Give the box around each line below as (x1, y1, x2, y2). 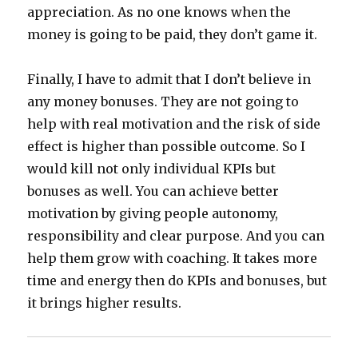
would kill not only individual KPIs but (27, 161, 276, 177)
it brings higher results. (27, 295, 182, 312)
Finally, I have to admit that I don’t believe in (27, 71, 312, 88)
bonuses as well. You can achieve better (27, 183, 280, 200)
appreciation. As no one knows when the (27, 4, 292, 21)
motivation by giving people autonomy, (27, 205, 279, 222)
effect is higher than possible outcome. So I (27, 138, 306, 155)
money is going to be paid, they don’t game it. (27, 26, 318, 43)
